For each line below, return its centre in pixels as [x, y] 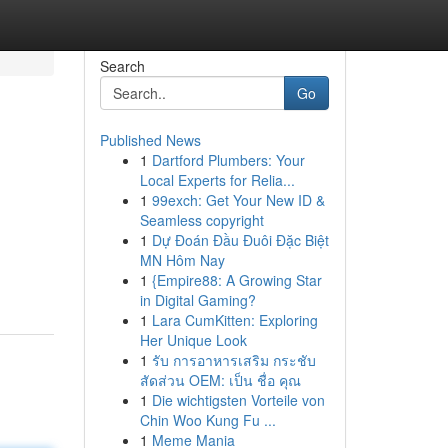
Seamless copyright [201, 220]
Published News [150, 140]
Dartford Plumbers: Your [228, 160]
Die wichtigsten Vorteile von [238, 400]
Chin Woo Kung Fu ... [207, 420]
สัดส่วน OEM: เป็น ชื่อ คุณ [220, 380]
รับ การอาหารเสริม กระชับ [233, 360]
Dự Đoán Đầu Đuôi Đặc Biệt [240, 240]
